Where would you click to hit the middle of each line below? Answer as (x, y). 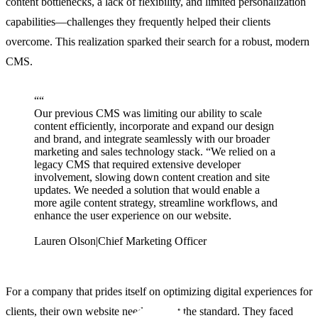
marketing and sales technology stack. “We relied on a (155, 152)
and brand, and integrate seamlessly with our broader (152, 139)
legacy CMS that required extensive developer (137, 165)
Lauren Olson (65, 241)
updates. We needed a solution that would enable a (147, 190)
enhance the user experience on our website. (133, 216)
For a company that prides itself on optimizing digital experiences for (159, 292)
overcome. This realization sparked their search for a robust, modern (158, 42)
